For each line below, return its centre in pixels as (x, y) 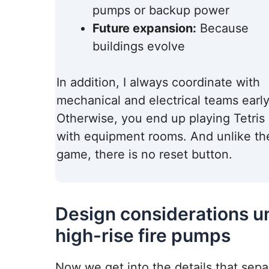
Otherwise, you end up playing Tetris (161, 119)
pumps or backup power (161, 11)
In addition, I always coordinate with (158, 83)
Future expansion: (144, 29)
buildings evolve (139, 47)
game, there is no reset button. (144, 155)
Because (222, 29)
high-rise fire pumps (143, 236)
